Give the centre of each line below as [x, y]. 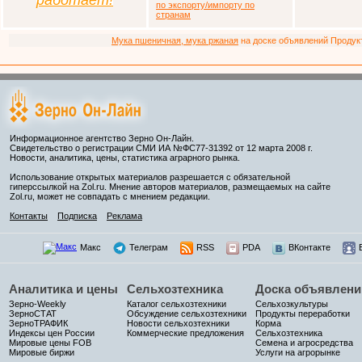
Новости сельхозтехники [178, 323]
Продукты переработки [303, 314]
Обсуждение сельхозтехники [187, 314]
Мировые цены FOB [50, 343]
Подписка [77, 216]
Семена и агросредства [304, 343]
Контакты [29, 216]
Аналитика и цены [63, 289]
